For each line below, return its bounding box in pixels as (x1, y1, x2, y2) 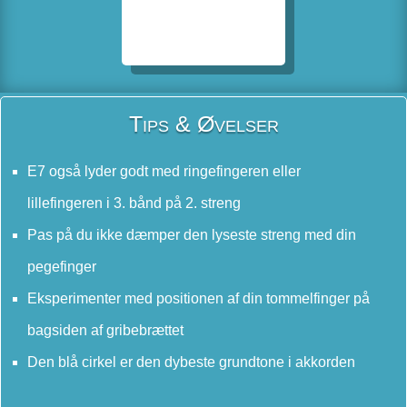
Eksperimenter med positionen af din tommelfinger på (27, 291, 370, 307)
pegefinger (27, 259, 96, 275)
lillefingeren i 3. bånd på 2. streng (27, 195, 241, 212)
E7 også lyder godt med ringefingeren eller (27, 164, 301, 180)
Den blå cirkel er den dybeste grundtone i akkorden (27, 354, 355, 371)
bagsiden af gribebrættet (27, 323, 184, 339)
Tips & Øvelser (128, 111, 279, 137)
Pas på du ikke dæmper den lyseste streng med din (27, 227, 356, 243)
